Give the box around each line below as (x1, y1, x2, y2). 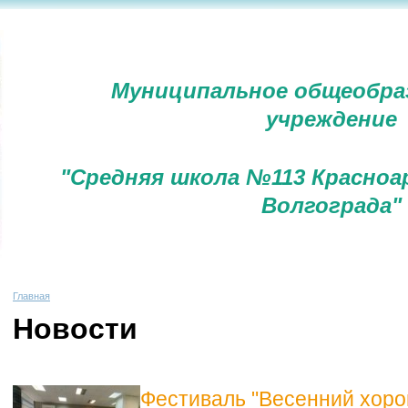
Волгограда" (261, 193, 402, 219)
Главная (13, 290, 50, 301)
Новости (13, 312, 138, 346)
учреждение (266, 106, 397, 131)
